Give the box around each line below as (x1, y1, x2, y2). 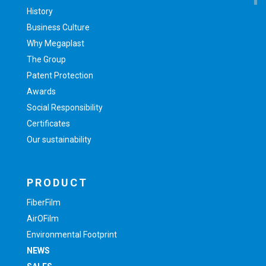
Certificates (27, 119, 70, 129)
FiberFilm (27, 198, 61, 208)
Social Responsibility (27, 103, 103, 113)
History (27, 7, 53, 17)
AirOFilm (27, 214, 59, 224)
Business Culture (27, 23, 90, 33)
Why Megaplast (27, 39, 84, 49)
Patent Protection (27, 71, 93, 81)
